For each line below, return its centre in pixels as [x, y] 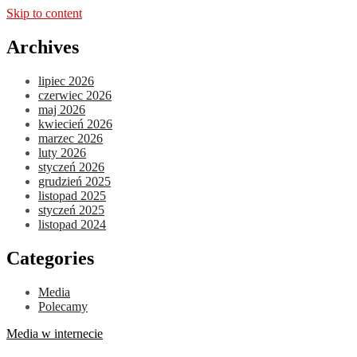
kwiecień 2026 [75, 124]
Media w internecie [55, 333]
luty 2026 [62, 152]
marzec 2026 [71, 138]
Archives [43, 47]
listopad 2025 [72, 195]
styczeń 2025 [71, 210]
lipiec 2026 [66, 80]
